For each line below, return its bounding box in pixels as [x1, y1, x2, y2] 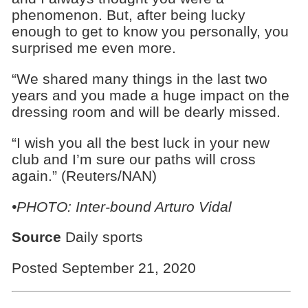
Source [11, 229, 61, 245]
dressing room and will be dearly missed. [11, 103, 280, 120]
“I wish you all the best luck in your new [11, 134, 269, 151]
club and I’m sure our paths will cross [11, 151, 256, 167]
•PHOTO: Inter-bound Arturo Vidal [11, 198, 232, 214]
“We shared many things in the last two [11, 70, 267, 87]
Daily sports [60, 229, 143, 245]
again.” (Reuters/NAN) [11, 167, 157, 184]
